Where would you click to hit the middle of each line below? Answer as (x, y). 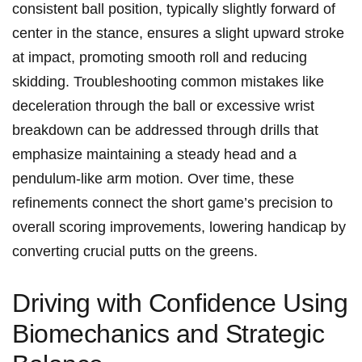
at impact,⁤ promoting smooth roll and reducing (160, 58)
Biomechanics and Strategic (168, 334)
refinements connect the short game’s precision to (173, 203)
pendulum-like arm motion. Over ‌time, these (153, 179)
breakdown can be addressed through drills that (165, 130)
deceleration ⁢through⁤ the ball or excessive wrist (163, 106)
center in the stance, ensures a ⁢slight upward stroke (178, 34)
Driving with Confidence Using (180, 303)
